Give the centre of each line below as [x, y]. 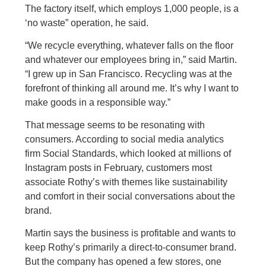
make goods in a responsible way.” [98, 102]
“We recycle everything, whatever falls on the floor [129, 45]
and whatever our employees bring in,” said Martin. [131, 60]
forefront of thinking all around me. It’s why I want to [132, 88]
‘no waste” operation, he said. [87, 23]
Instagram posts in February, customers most [119, 168]
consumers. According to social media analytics [125, 139]
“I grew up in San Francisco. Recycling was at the [129, 74]
